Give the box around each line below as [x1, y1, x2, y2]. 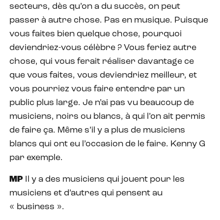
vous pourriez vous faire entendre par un [9, 84, 185, 94]
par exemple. [9, 153, 63, 163]
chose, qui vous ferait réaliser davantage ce [9, 56, 194, 66]
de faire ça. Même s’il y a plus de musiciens [9, 125, 185, 135]
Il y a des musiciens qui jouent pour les [25, 174, 185, 184]
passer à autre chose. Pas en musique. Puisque [9, 15, 208, 25]
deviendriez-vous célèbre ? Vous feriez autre [9, 43, 196, 53]
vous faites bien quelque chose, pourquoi [9, 29, 182, 39]
